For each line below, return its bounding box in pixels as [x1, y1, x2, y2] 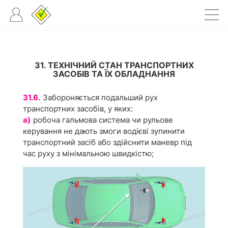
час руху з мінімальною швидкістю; [23, 149, 154, 158]
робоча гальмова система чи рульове [33, 115, 173, 125]
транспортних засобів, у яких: [23, 104, 133, 113]
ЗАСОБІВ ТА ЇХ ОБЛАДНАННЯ [53, 69, 175, 79]
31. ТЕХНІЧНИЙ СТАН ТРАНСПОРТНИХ [34, 60, 194, 70]
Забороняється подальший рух [43, 93, 158, 102]
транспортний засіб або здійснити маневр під [23, 137, 192, 147]
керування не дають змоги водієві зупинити [23, 126, 185, 136]
